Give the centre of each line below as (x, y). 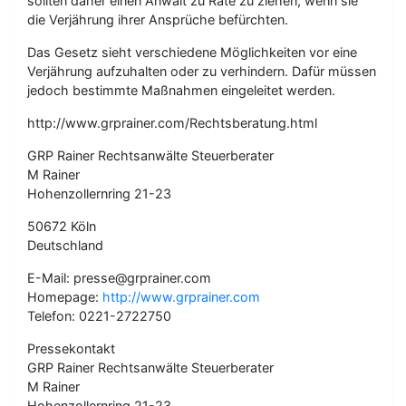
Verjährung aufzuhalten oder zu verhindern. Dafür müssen (202, 71)
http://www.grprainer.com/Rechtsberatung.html (172, 122)
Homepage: (65, 296)
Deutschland (65, 245)
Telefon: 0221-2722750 (99, 315)
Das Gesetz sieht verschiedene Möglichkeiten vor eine (192, 52)
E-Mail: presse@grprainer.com (119, 277)
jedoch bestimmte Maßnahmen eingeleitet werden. (181, 90)
